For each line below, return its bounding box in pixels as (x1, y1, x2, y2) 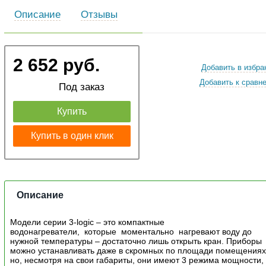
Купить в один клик (30, 130, 113, 141)
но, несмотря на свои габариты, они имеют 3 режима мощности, (10, 255, 264, 265)
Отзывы (81, 8, 118, 20)
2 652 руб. (13, 55, 100, 75)
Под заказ (55, 81, 104, 93)
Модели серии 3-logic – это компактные (10, 217, 165, 227)
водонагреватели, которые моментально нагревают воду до (10, 226, 252, 236)
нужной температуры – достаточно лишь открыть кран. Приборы (10, 236, 262, 246)
